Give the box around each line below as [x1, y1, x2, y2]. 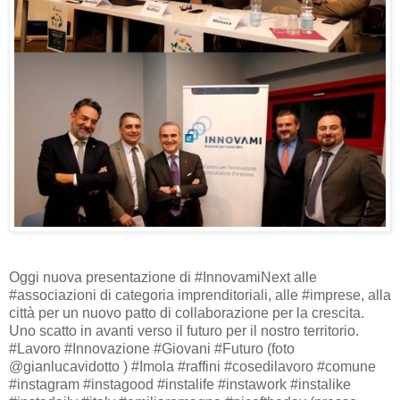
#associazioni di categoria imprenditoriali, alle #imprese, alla [9, 287, 391, 303]
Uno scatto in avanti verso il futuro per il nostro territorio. [9, 322, 359, 338]
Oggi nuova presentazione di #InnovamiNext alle [9, 269, 317, 285]
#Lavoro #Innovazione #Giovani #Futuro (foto [9, 340, 295, 356]
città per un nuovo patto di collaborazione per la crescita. [9, 304, 364, 321]
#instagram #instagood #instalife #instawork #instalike [9, 376, 351, 392]
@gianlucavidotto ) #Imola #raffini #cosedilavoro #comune [9, 358, 376, 374]
